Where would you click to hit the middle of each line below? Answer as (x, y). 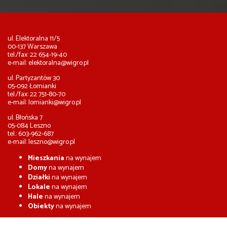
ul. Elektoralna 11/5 (34, 39)
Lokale (39, 187)
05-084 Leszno (29, 126)
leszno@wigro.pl (52, 142)
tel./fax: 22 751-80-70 (36, 95)
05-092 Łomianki (32, 87)
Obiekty (41, 207)
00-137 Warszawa (32, 47)
